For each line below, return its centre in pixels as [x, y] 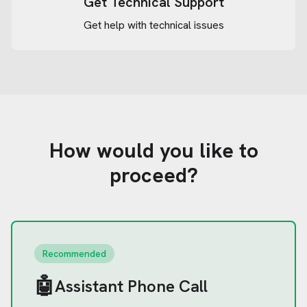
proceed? [153, 175]
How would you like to [153, 150]
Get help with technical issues [153, 25]
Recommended [74, 254]
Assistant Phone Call [131, 286]
